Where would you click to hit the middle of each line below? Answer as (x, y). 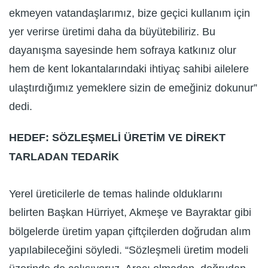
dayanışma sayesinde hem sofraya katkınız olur (123, 51)
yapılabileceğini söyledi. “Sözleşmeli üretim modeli (129, 250)
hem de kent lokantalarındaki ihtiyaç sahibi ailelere (129, 69)
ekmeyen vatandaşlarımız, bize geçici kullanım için (130, 13)
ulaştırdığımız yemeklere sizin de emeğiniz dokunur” (133, 88)
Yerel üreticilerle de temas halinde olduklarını (116, 194)
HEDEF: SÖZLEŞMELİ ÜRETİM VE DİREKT (117, 137)
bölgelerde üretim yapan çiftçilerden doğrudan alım (130, 231)
